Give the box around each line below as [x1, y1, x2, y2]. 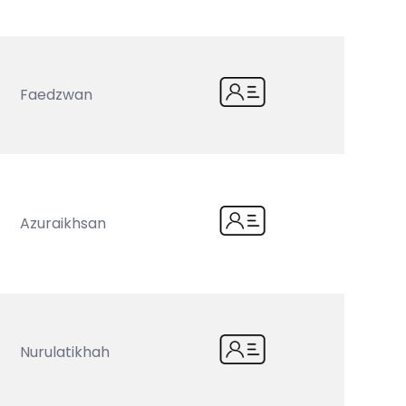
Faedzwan [20, 84, 93, 105]
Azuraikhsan [20, 213, 107, 234]
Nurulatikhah [20, 342, 111, 362]
